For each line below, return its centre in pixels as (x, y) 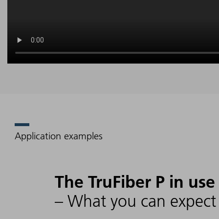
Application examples (59, 136)
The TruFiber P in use (135, 182)
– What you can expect (135, 201)
